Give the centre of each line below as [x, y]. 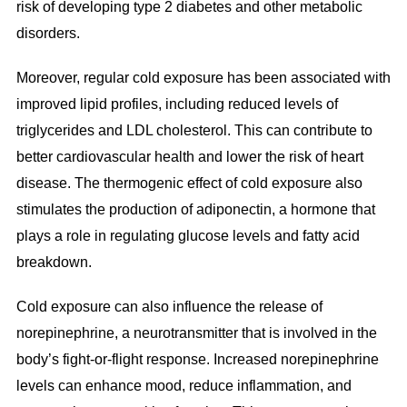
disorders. [48, 34]
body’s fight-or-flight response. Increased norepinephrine [197, 360]
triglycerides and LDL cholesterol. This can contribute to [194, 131]
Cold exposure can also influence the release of [169, 307]
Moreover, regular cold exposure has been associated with [203, 78]
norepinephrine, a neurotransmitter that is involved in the [196, 333]
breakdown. [54, 263]
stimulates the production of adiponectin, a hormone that [195, 210]
